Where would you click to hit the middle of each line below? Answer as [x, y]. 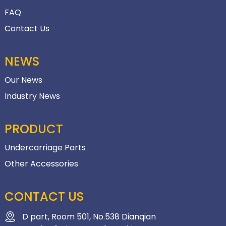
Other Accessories [41, 164]
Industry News [32, 96]
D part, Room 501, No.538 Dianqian [89, 217]
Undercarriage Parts [45, 148]
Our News [23, 80]
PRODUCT [34, 129]
